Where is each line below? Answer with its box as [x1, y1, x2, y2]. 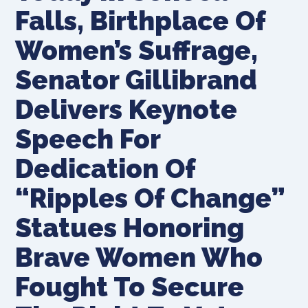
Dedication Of [15, 153, 196, 184]
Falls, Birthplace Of [15, 5, 266, 36]
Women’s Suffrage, [15, 34, 258, 66]
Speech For [15, 123, 161, 155]
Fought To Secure [15, 271, 245, 302]
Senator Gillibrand [15, 64, 258, 96]
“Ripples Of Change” [15, 182, 285, 214]
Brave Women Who [15, 241, 263, 273]
